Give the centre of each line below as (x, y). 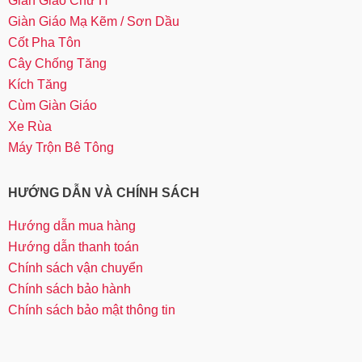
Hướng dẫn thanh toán (74, 247)
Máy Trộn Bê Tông (61, 147)
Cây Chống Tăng (57, 63)
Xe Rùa (30, 126)
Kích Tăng (38, 84)
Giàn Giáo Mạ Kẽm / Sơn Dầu (94, 21)
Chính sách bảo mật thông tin (92, 310)
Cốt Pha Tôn (44, 42)
